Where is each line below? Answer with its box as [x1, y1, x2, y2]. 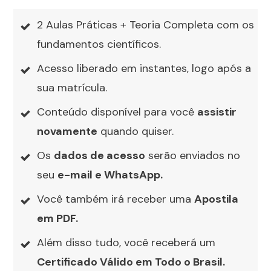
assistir [197, 105, 237, 120]
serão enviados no [145, 148, 240, 163]
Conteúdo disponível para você [37, 105, 197, 120]
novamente [37, 124, 97, 139]
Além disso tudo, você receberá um [37, 235, 215, 250]
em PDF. [37, 211, 78, 226]
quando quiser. [97, 124, 174, 139]
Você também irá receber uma [37, 192, 194, 207]
